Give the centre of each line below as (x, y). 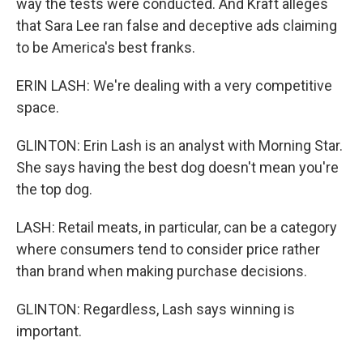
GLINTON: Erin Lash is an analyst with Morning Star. (179, 145)
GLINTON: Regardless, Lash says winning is (156, 309)
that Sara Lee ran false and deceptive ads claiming (177, 26)
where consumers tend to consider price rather (168, 249)
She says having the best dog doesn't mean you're (177, 167)
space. (38, 107)
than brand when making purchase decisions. (162, 271)
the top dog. (54, 189)
